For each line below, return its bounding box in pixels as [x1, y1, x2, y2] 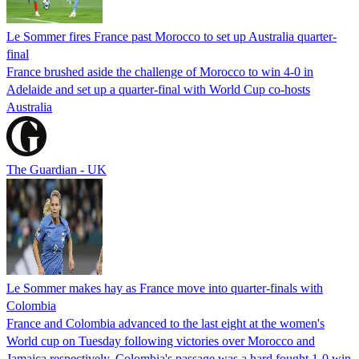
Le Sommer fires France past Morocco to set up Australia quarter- [6, 29, 337, 43]
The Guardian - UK [6, 162, 107, 176]
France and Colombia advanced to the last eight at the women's [6, 316, 325, 330]
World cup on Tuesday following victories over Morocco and [6, 333, 315, 348]
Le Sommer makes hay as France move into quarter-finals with [6, 280, 323, 295]
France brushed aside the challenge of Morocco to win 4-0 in [6, 64, 313, 79]
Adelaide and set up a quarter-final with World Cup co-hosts [6, 82, 310, 96]
